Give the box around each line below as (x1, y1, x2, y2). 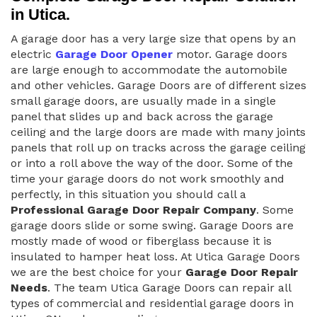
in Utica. (11, 6, 70, 23)
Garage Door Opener (55, 47, 173, 61)
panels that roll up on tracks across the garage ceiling (11, 141, 306, 154)
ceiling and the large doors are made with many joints (11, 125, 306, 139)
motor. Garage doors (173, 47, 287, 61)
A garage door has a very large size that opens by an (11, 32, 296, 45)
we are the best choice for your (11, 265, 185, 279)
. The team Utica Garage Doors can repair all (47, 281, 291, 294)
